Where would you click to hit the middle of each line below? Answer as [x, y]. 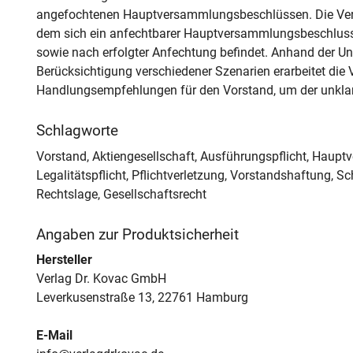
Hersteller [64, 260]
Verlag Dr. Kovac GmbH [101, 279]
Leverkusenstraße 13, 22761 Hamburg [142, 298]
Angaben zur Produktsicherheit [137, 234]
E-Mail [54, 336]
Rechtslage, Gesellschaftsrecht [121, 194]
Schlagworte [77, 131]
